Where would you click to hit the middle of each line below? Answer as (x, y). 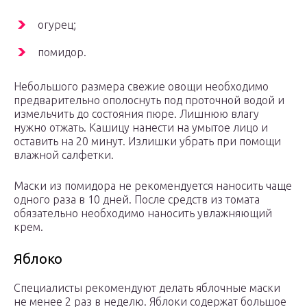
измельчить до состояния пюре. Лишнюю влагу (136, 114)
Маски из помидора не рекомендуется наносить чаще (153, 186)
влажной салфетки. (64, 155)
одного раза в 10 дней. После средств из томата (137, 200)
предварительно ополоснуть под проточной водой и (149, 100)
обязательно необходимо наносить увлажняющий (143, 213)
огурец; (57, 25)
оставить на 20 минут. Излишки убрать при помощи (147, 142)
